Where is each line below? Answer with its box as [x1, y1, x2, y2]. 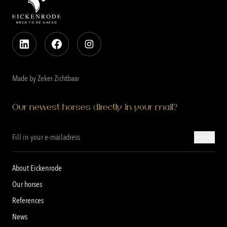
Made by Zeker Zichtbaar [12, 73, 79, 85]
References [12, 195, 44, 207]
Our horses [12, 179, 42, 191]
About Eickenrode [12, 163, 62, 174]
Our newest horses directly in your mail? [12, 103, 177, 112]
